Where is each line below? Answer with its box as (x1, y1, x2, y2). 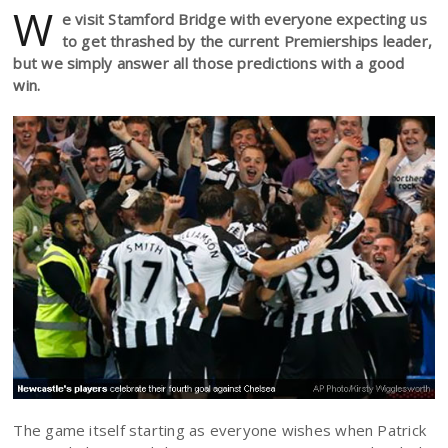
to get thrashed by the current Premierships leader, (61, 31, 433, 51)
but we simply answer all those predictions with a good (13, 53, 405, 73)
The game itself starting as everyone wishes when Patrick (13, 420, 427, 441)
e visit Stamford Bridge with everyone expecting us (61, 9, 427, 29)
